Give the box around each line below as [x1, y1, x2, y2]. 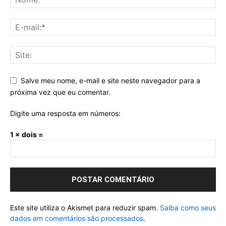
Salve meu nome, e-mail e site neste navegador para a [21, 76, 200, 85]
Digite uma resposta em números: [10, 108, 121, 118]
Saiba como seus [160, 203, 216, 212]
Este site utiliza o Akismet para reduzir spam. [10, 203, 160, 212]
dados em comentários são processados [10, 213, 143, 222]
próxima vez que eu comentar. [10, 87, 110, 96]
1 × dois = [10, 130, 43, 139]
